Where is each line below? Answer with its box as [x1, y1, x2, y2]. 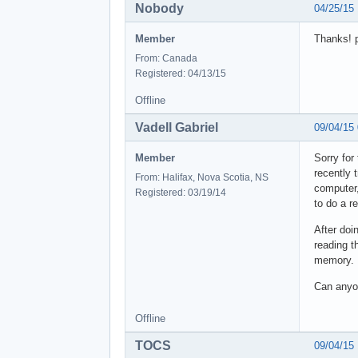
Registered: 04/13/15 [135, 67, 226, 79]
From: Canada [135, 52, 197, 64]
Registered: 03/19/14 [135, 186, 226, 198]
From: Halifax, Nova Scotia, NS [135, 171, 268, 183]
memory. [314, 253, 354, 266]
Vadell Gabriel [135, 120, 218, 134]
